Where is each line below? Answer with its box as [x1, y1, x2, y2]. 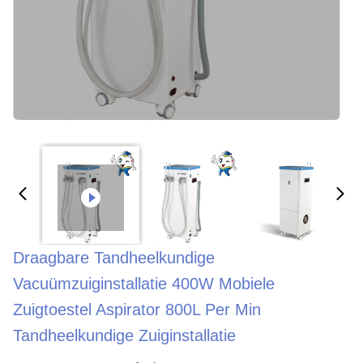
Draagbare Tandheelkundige [13, 249, 215, 267]
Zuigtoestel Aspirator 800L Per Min [13, 301, 261, 318]
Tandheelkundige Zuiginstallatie [13, 327, 236, 344]
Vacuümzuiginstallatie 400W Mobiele [13, 275, 275, 293]
